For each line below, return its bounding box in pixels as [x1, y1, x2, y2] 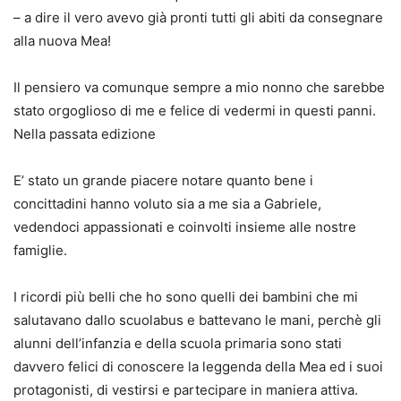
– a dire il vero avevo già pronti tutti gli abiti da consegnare [13, 8, 383, 26]
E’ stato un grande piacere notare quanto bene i [13, 171, 313, 189]
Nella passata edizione [13, 124, 156, 142]
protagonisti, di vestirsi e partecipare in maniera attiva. [13, 380, 358, 398]
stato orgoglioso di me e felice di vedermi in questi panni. [13, 101, 376, 119]
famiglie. [13, 241, 67, 259]
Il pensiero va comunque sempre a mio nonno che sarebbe [13, 78, 385, 96]
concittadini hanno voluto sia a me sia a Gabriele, [13, 194, 321, 212]
